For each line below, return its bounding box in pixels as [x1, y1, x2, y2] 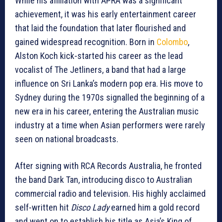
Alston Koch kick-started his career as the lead [15, 51, 183, 61]
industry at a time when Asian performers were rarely [15, 120, 205, 131]
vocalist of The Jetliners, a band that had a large [15, 64, 186, 75]
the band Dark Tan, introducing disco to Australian [15, 174, 192, 185]
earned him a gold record [109, 202, 200, 213]
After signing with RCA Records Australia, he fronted [15, 161, 202, 171]
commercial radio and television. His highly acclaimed [15, 188, 206, 199]
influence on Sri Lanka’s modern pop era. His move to [15, 78, 203, 89]
